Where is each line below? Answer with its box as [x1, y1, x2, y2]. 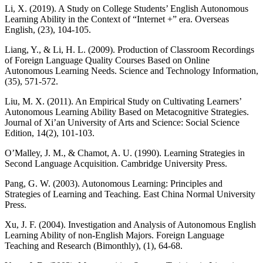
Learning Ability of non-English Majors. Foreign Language [5, 230, 224, 240]
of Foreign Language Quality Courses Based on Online [5, 55, 210, 65]
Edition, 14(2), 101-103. [5, 127, 95, 138]
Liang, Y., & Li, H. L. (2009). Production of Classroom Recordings [5, 44, 254, 55]
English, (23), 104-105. [5, 24, 91, 35]
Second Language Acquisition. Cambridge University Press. [5, 158, 227, 168]
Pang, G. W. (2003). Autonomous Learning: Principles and [5, 178, 222, 188]
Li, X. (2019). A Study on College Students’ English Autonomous [5, 3, 248, 14]
